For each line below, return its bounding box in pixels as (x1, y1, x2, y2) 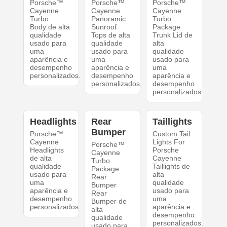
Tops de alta (91, 31, 130, 39)
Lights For (153, 138, 185, 146)
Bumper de (91, 197, 127, 205)
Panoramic (91, 15, 126, 23)
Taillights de (153, 162, 191, 170)
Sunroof (91, 23, 117, 31)
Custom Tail (153, 130, 191, 138)
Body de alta (29, 23, 70, 31)
